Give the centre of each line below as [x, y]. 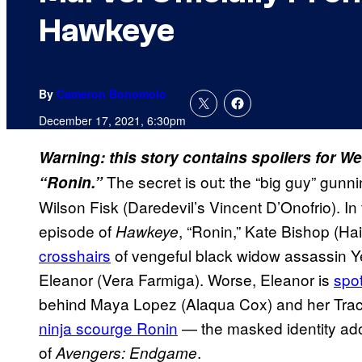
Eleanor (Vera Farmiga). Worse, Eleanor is [186, 280]
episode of [77, 231]
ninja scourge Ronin [108, 328]
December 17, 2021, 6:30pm [112, 121]
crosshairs [75, 255]
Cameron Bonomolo [112, 94]
